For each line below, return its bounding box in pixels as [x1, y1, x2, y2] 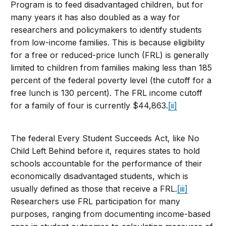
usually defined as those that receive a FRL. [11, 184, 178, 194]
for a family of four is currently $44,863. [11, 100, 168, 111]
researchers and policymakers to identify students [11, 25, 202, 35]
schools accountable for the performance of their [11, 158, 203, 169]
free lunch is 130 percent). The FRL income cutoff [11, 88, 203, 98]
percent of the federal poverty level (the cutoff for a [11, 75, 212, 86]
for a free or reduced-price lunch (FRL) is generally [11, 50, 209, 61]
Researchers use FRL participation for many [11, 196, 181, 207]
